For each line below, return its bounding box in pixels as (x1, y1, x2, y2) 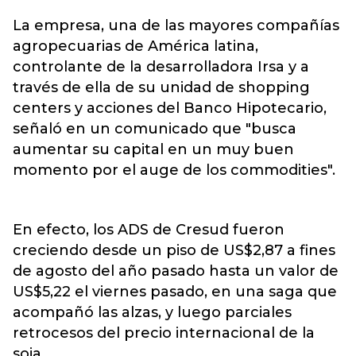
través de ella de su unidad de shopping (13, 79, 310, 96)
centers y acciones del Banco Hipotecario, (13, 99, 327, 117)
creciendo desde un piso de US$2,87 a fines (13, 242, 335, 259)
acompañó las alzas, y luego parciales (13, 304, 292, 321)
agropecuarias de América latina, (13, 37, 258, 55)
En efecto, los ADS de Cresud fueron (13, 221, 284, 238)
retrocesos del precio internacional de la (13, 324, 315, 342)
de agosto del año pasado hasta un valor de (13, 262, 339, 280)
